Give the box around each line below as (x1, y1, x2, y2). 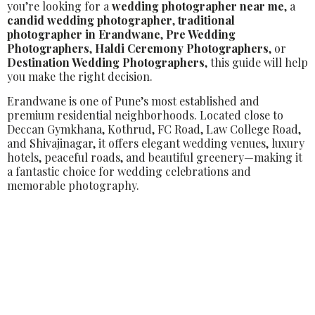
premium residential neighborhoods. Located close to (7, 108, 283, 122)
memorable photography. (7, 178, 139, 193)
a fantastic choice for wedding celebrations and (7, 164, 251, 179)
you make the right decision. (7, 69, 153, 84)
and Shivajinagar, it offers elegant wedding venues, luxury (7, 136, 304, 150)
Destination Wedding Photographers (7, 55, 205, 70)
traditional (178, 13, 235, 27)
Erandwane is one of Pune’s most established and (7, 94, 259, 108)
